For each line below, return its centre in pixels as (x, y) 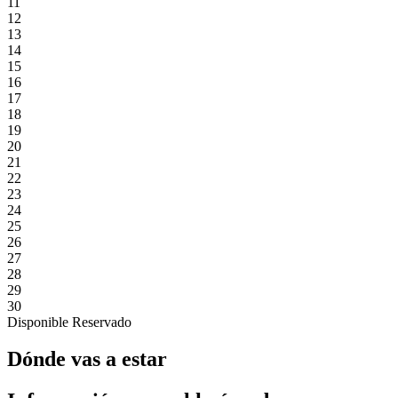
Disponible (38, 322)
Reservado (102, 322)
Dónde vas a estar (87, 359)
